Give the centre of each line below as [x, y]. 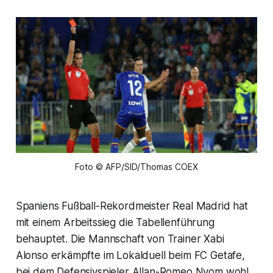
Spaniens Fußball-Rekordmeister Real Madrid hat [132, 206]
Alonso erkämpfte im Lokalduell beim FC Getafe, [130, 255]
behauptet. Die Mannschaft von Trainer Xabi [120, 239]
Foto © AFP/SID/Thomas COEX [136, 166]
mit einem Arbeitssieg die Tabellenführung [115, 222]
